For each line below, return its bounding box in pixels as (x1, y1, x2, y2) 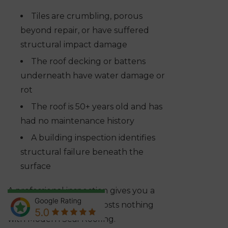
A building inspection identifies (31, 133, 155, 143)
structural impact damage (20, 40, 127, 50)
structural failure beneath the (20, 147, 144, 157)
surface (20, 161, 51, 172)
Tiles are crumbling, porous (31, 11, 142, 21)
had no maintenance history (20, 116, 134, 126)
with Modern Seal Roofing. (8, 214, 116, 224)
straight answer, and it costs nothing (8, 200, 154, 210)
